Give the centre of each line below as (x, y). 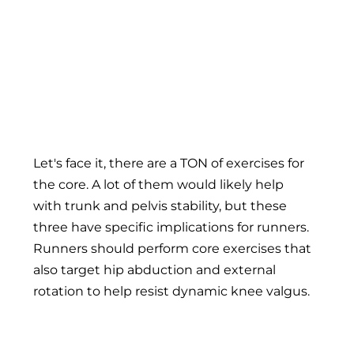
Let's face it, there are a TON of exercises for (169, 163)
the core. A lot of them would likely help (158, 184)
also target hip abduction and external (154, 269)
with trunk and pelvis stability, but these (160, 205)
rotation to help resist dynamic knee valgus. (171, 291)
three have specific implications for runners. (171, 227)
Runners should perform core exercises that (172, 248)
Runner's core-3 (95, 95)
